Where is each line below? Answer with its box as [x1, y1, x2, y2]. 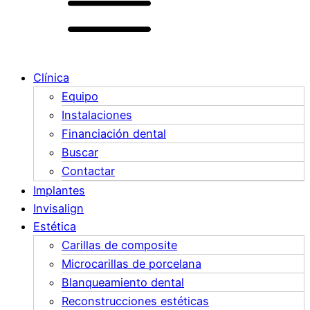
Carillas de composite [62, 238, 177, 253]
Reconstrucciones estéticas [62, 294, 209, 309]
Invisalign [33, 201, 84, 216]
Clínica [33, 71, 69, 85]
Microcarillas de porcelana [62, 257, 201, 271]
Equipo [62, 89, 98, 104]
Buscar [62, 145, 98, 160]
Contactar [62, 164, 115, 179]
